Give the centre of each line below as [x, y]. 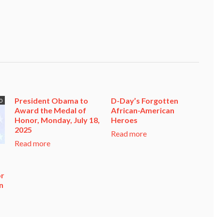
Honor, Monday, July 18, [57, 120]
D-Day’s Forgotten [145, 100]
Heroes [124, 120]
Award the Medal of [50, 110]
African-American [143, 110]
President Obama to [51, 100]
